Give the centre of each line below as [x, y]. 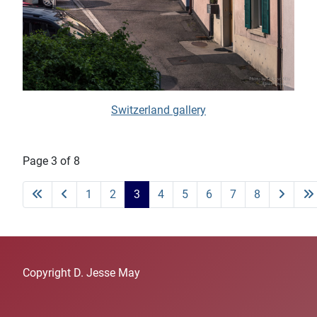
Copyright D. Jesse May [81, 273]
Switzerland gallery [158, 110]
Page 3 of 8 [51, 161]
